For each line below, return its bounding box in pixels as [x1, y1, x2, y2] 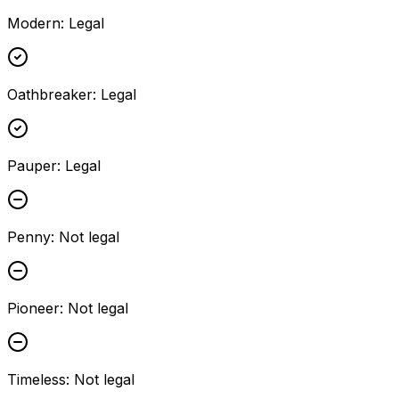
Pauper [7, 156, 57, 175]
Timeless [7, 370, 66, 388]
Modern [7, 13, 61, 32]
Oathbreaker [7, 85, 93, 103]
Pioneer [7, 298, 60, 317]
